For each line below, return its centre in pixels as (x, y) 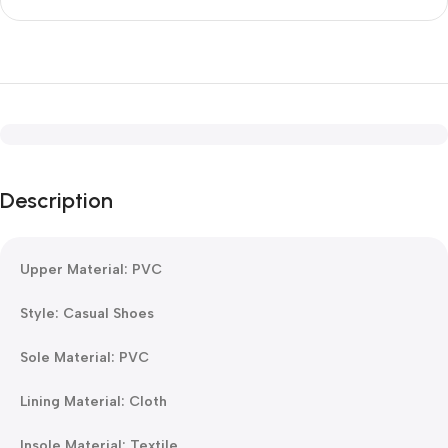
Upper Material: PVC (91, 269)
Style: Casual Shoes (87, 313)
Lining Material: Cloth (93, 401)
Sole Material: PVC (84, 357)
